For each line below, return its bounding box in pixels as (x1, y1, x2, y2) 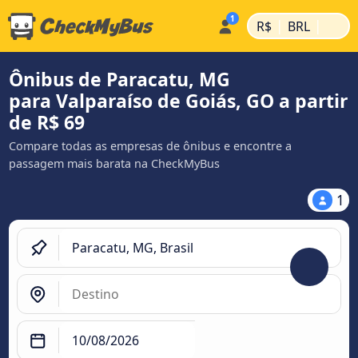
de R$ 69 (9, 109, 85, 135)
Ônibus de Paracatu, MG (9, 66, 230, 92)
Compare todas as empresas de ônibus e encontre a (9, 138, 292, 153)
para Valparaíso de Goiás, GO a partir (9, 88, 348, 113)
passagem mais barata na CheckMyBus (9, 156, 220, 171)
